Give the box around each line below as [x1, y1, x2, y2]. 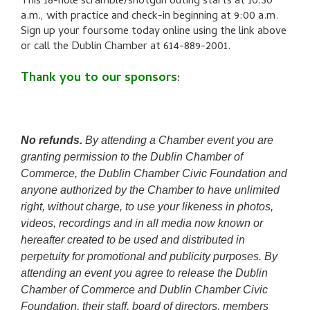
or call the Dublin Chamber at [21, 38, 163, 57]
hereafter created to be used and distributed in [21, 234, 245, 246]
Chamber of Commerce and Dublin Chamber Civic [21, 284, 268, 296]
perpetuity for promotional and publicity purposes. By [21, 250, 277, 263]
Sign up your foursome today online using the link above [21, 23, 286, 42]
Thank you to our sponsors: [21, 69, 181, 89]
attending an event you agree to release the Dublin [21, 267, 268, 280]
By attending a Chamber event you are [85, 134, 273, 147]
